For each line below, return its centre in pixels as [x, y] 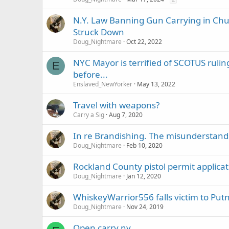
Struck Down [99, 32]
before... [90, 74]
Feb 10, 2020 [144, 145]
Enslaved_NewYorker [103, 84]
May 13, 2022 [156, 84]
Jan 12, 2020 [144, 176]
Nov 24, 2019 [145, 207]
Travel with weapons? [116, 105]
